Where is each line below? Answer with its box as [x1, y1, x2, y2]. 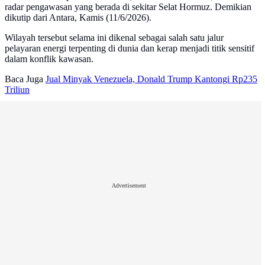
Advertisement [112, 182, 146, 189]
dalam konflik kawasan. [5, 54, 93, 64]
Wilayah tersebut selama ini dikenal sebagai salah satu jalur [5, 33, 224, 43]
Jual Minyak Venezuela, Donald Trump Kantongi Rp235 [46, 74, 257, 85]
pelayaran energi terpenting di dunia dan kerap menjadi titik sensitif [5, 43, 254, 54]
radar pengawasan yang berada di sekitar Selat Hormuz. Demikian [5, 2, 251, 12]
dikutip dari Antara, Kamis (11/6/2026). [5, 12, 151, 23]
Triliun [5, 85, 30, 95]
